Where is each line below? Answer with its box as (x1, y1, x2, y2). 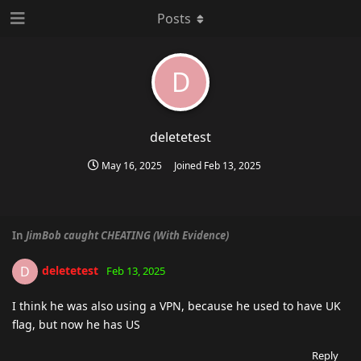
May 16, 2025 (102, 159, 162, 172)
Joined (174, 159, 204, 172)
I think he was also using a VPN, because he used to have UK (12, 298, 341, 313)
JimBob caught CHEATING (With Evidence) (26, 228, 229, 243)
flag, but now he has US (12, 317, 140, 332)
